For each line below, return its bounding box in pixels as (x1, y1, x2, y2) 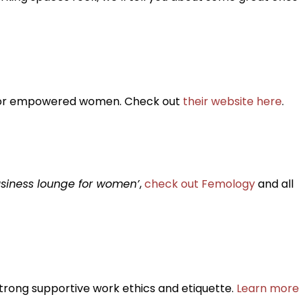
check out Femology (144, 175, 255, 192)
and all (255, 175, 294, 192)
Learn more (236, 280, 299, 296)
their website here (183, 93, 282, 109)
